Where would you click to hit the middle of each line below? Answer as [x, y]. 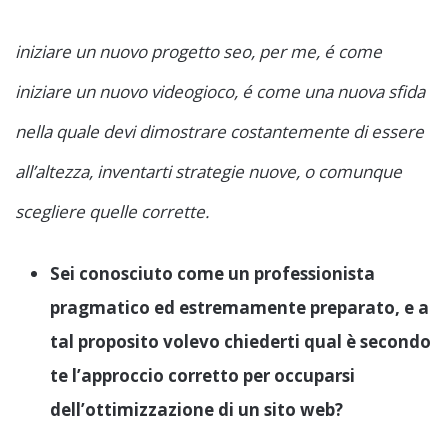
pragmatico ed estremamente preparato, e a [239, 308]
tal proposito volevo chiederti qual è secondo [240, 342]
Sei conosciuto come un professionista [212, 274]
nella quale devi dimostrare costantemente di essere [219, 132]
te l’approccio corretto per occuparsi [202, 376]
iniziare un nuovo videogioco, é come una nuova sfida [220, 92]
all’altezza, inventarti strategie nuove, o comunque [208, 172]
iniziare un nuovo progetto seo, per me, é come [198, 52]
